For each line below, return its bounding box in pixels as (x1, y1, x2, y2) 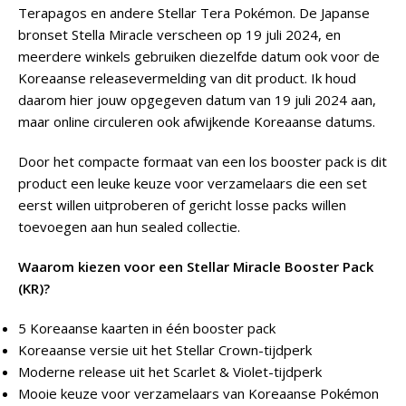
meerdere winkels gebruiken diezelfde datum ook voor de (18, 46, 380, 65)
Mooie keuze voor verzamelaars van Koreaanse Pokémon (18, 383, 379, 402)
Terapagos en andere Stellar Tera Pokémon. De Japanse (18, 3, 370, 22)
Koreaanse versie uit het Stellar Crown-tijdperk (18, 340, 312, 359)
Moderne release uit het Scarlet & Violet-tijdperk (18, 362, 322, 381)
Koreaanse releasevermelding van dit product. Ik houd (18, 68, 356, 87)
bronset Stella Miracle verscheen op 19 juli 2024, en (18, 24, 341, 43)
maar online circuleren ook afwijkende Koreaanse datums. (18, 111, 375, 130)
